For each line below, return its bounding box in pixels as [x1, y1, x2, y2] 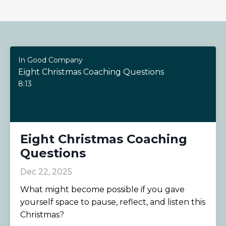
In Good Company [18, 55, 83, 65]
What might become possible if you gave [20, 184, 185, 194]
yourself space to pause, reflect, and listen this [20, 197, 205, 207]
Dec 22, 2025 [20, 166, 72, 177]
